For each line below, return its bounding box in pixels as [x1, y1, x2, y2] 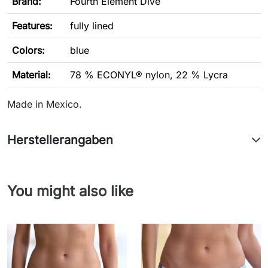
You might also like [7, 182, 133, 200]
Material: [12, 69, 51, 81]
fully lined [70, 20, 114, 32]
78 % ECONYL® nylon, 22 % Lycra [70, 69, 228, 81]
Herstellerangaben [7, 133, 113, 148]
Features [12, 20, 50, 32]
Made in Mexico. [7, 98, 82, 111]
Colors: [12, 44, 45, 57]
